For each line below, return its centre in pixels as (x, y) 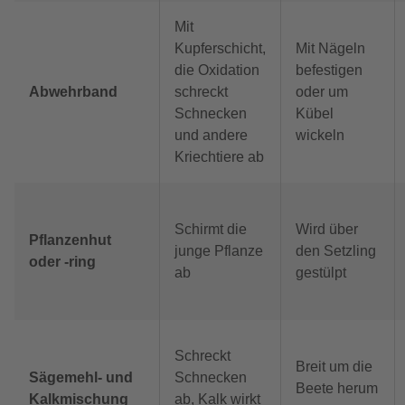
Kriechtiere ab (219, 157)
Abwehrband (73, 92)
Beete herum (337, 389)
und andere (211, 136)
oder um (322, 92)
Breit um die (334, 367)
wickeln (320, 136)
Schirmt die (211, 230)
